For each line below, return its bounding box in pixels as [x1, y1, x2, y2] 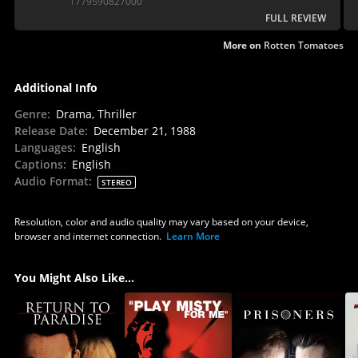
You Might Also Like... [14, 269, 134, 285]
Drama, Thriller [55, 105, 137, 121]
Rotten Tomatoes [264, 38, 344, 52]
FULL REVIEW [265, 10, 326, 25]
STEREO [101, 176, 132, 188]
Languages [14, 139, 73, 155]
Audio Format [14, 173, 89, 189]
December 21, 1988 [93, 122, 196, 138]
